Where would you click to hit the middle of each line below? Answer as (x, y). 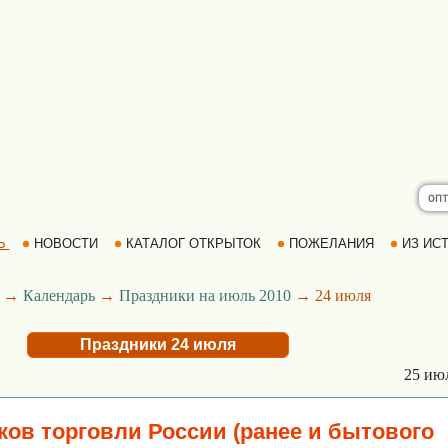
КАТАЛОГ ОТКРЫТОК (193, 243)
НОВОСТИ (65, 243)
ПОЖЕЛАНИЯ (331, 243)
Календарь (58, 295)
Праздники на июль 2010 (204, 295)
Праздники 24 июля (158, 344)
